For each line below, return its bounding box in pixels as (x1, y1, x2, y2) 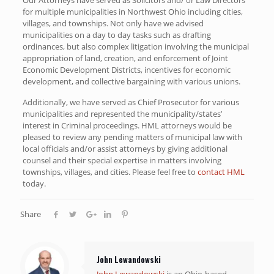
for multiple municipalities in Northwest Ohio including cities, (22, 6, 243, 17)
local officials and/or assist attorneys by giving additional (22, 143, 228, 154)
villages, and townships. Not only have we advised (22, 17, 204, 29)
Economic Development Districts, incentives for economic (22, 64, 231, 75)
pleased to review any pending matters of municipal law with (22, 131, 242, 143)
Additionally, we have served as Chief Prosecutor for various (22, 96, 239, 108)
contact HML (197, 166, 245, 177)
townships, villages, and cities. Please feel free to (22, 166, 198, 177)
